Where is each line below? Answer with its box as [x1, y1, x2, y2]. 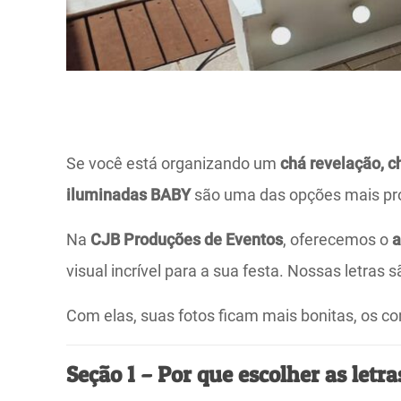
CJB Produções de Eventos [90, 230, 284, 250]
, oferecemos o [283, 230, 393, 250]
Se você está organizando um [66, 154, 281, 174]
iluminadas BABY [66, 185, 192, 205]
